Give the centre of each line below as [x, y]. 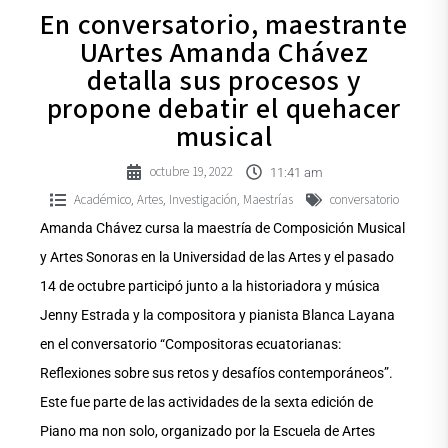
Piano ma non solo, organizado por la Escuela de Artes [207, 430]
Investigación [202, 199]
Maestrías [267, 199]
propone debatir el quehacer [224, 109]
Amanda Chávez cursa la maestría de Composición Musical [222, 227]
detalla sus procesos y [224, 81]
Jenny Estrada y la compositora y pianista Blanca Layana [217, 314]
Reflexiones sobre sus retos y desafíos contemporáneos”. [216, 372]
